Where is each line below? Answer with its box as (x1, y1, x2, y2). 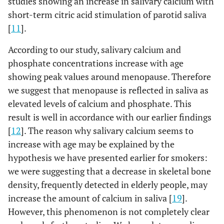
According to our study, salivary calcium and (8, 43, 181, 55)
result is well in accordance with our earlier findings (8, 111, 211, 123)
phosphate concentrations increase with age (8, 57, 183, 69)
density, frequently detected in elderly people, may (8, 178, 207, 190)
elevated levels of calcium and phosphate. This (8, 97, 191, 109)
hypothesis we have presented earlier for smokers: (8, 151, 207, 163)
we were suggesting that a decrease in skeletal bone (8, 165, 211, 177)
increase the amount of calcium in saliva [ (8, 192, 172, 204)
